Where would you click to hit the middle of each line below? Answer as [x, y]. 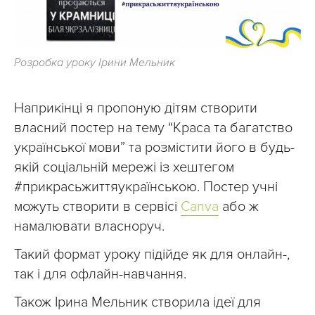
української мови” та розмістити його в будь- [154, 148]
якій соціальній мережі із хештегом [124, 168]
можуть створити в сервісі [97, 207]
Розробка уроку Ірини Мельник [95, 63]
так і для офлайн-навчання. [100, 275]
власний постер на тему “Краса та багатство [153, 128]
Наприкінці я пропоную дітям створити [136, 109]
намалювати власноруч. [89, 227]
